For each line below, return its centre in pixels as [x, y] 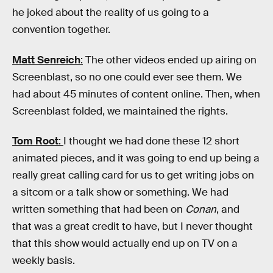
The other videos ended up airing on [170, 60]
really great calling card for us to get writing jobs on [133, 175]
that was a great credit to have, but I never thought [133, 227]
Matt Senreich [46, 60]
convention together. [61, 29]
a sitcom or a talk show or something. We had [120, 193]
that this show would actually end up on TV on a [125, 244]
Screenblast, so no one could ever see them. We [127, 77]
